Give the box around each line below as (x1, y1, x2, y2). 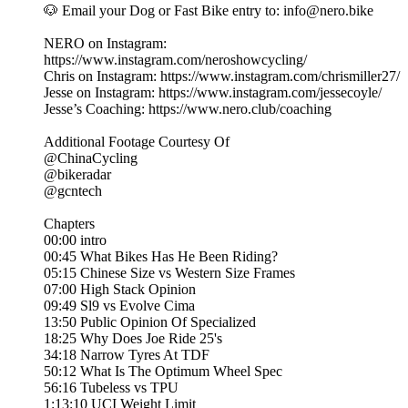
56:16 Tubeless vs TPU (44, 380, 178, 396)
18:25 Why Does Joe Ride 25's (44, 331, 222, 347)
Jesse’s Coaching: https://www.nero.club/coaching (44, 101, 331, 117)
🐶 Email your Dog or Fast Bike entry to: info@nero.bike (44, 3, 373, 19)
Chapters (44, 216, 95, 232)
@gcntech (44, 183, 102, 199)
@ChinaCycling (44, 150, 138, 167)
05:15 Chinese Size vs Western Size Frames (44, 265, 295, 281)
